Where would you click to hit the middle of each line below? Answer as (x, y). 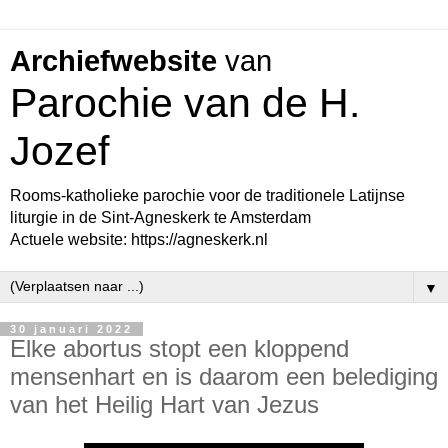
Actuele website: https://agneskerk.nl (139, 239)
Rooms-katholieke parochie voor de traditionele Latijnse (207, 195)
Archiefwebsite (113, 61)
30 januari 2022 (71, 329)
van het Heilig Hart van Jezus (164, 404)
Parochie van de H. (185, 102)
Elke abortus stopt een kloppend (179, 348)
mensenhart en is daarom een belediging (224, 376)
